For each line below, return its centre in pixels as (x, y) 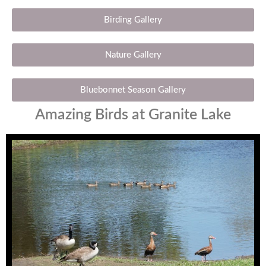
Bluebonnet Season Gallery (133, 90)
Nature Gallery (133, 55)
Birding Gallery (133, 20)
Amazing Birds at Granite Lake (133, 115)
